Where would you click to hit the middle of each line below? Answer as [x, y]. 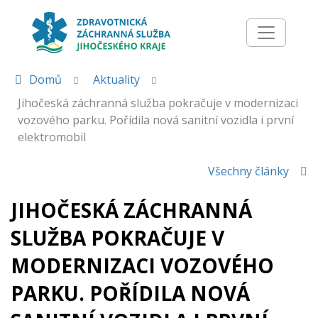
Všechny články [248, 171]
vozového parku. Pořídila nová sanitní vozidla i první [156, 120]
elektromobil [52, 137]
